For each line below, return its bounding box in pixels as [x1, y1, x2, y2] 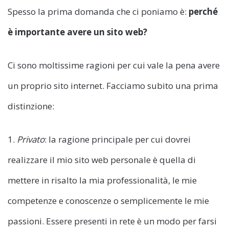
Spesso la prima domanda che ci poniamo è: [8, 6, 189, 18]
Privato [17, 133, 44, 146]
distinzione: [8, 100, 54, 112]
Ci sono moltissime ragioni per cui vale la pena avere [8, 59, 220, 72]
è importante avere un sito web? [8, 26, 147, 38]
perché [189, 6, 218, 18]
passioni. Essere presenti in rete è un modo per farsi [8, 215, 217, 227]
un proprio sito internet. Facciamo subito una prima [8, 80, 218, 92]
